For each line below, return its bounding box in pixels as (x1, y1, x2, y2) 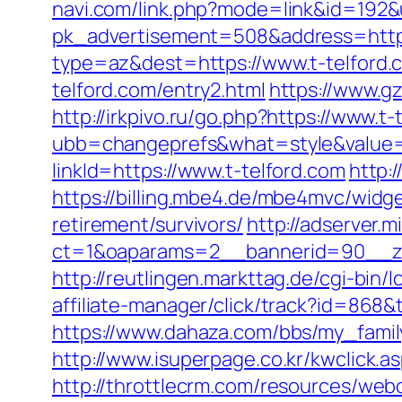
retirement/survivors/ (52, 211, 243, 238)
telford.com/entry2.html (52, 76, 266, 103)
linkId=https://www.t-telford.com (52, 157, 345, 184)
